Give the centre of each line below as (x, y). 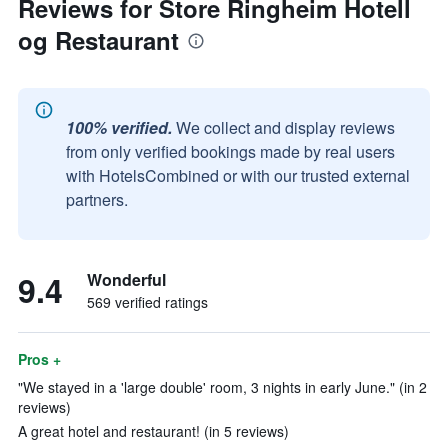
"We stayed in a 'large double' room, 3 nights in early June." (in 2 (222, 387)
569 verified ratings (147, 302)
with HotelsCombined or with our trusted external (238, 175)
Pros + (39, 359)
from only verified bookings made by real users (230, 151)
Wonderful (126, 279)
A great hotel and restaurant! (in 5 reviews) (153, 431)
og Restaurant (98, 40)
